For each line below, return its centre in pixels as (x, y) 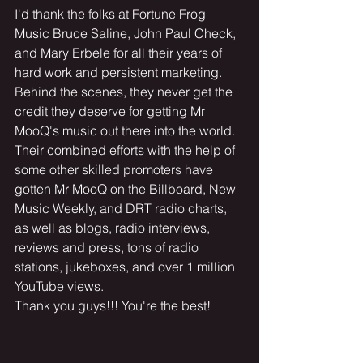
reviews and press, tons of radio (108, 248)
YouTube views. (61, 286)
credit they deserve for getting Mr (111, 111)
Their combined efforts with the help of (126, 150)
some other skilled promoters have (115, 170)
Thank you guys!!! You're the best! (113, 306)
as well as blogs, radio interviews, (114, 228)
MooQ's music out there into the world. (126, 131)
